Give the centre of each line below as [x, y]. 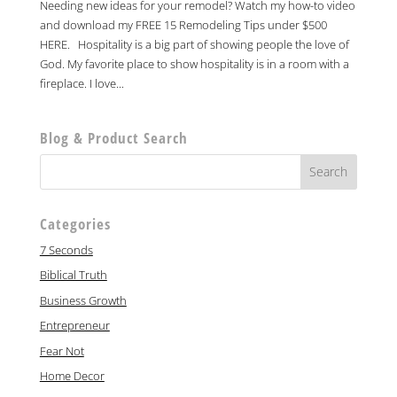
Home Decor [72, 376]
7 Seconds [66, 249]
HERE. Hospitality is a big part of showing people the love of [194, 44]
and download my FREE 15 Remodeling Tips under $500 [183, 24]
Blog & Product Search [113, 137]
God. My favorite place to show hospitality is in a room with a [194, 63]
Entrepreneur [74, 326]
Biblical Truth [73, 275]
